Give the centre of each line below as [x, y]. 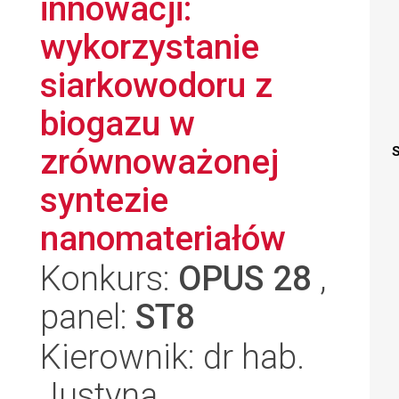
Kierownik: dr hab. [172, 357]
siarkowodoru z [156, 85]
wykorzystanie [150, 47]
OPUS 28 [245, 278]
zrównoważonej [159, 162]
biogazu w [118, 123]
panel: [88, 317]
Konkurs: [109, 278]
